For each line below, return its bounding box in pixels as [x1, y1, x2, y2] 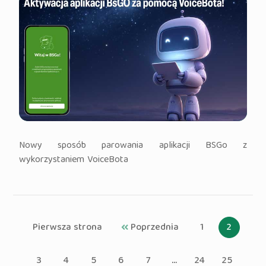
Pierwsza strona [33, 220, 102, 237]
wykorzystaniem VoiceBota [19, 152, 129, 169]
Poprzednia [128, 220, 179, 237]
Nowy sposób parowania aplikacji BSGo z [19, 138, 247, 155]
